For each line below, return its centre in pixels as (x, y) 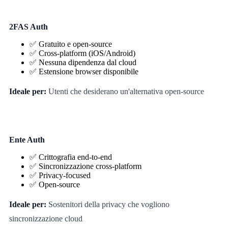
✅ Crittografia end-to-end (70, 157)
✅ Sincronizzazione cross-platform (85, 166)
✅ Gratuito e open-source (70, 44)
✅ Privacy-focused (60, 175)
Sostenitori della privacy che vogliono (108, 204)
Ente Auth (27, 139)
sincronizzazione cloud (46, 218)
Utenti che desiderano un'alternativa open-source (125, 91)
